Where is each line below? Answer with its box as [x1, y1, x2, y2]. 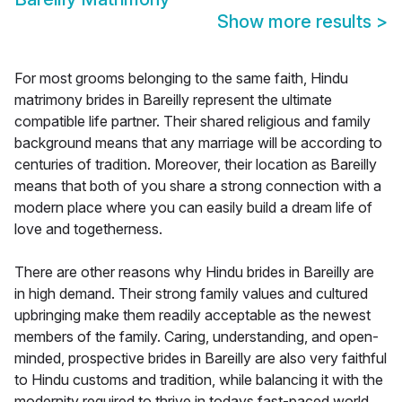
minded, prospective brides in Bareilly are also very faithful [14, 349, 387, 368]
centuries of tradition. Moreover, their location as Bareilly [14, 155, 377, 174]
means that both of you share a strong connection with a [14, 177, 381, 196]
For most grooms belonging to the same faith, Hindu [14, 69, 348, 88]
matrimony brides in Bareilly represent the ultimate [14, 91, 332, 109]
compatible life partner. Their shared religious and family [14, 112, 371, 131]
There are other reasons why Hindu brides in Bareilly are [14, 263, 374, 282]
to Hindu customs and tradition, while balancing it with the [14, 371, 383, 389]
